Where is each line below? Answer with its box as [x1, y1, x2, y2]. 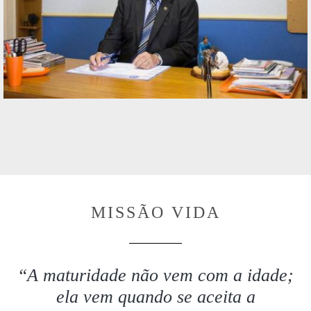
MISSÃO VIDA [90, 203, 221, 222]
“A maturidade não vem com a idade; [17, 265, 294, 286]
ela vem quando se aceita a [56, 287, 255, 308]
